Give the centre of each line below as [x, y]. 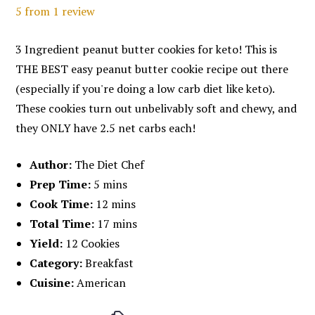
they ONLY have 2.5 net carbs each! [106, 128]
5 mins [111, 185]
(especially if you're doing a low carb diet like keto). [145, 89]
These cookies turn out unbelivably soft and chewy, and [156, 109]
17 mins [117, 224]
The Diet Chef [110, 165]
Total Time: [62, 224]
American [102, 283]
